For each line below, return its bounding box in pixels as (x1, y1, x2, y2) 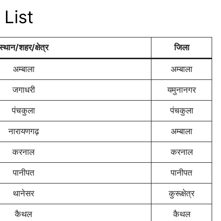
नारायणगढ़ (8, 126, 39, 137)
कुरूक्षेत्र (169, 188, 194, 199)
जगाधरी (12, 85, 35, 95)
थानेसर (13, 188, 34, 199)
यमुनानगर (167, 85, 196, 95)
